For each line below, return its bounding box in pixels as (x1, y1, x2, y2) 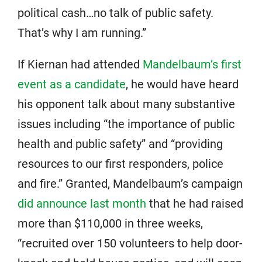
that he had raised (146, 196, 243, 211)
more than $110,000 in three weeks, (18, 216, 203, 230)
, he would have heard (126, 77, 239, 91)
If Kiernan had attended (18, 57, 143, 71)
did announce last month (18, 196, 146, 211)
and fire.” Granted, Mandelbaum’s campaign (18, 176, 243, 191)
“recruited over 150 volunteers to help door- (18, 236, 243, 250)
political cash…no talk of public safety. (18, 5, 213, 20)
